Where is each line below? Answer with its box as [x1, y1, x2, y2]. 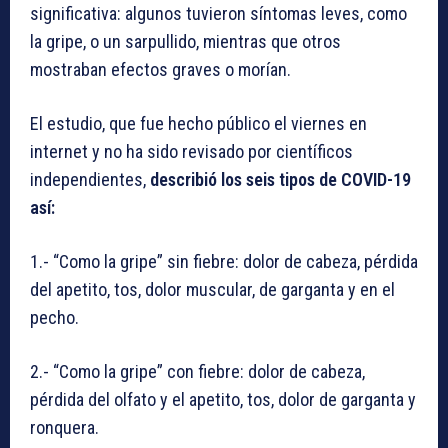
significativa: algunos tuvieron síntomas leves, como [30, 3, 407, 25]
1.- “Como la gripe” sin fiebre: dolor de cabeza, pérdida [30, 251, 418, 273]
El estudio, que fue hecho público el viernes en [30, 113, 367, 135]
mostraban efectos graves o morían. [30, 59, 291, 81]
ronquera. [30, 417, 99, 439]
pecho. [30, 307, 79, 329]
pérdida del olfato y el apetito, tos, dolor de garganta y [30, 389, 416, 411]
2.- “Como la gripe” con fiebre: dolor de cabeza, [30, 361, 365, 383]
